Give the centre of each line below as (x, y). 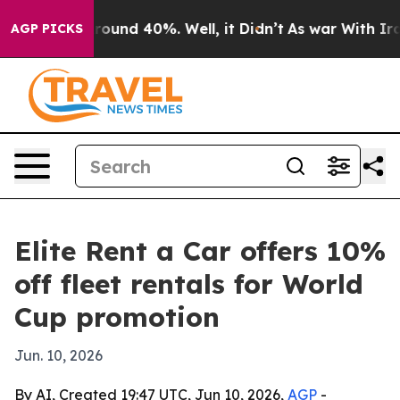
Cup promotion (117, 317)
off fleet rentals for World (189, 284)
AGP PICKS (47, 29)
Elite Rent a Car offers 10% (200, 251)
